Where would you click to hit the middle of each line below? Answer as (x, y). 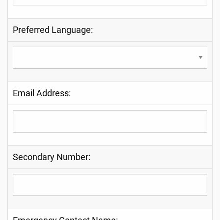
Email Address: (42, 94)
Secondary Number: (52, 157)
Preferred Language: (53, 30)
